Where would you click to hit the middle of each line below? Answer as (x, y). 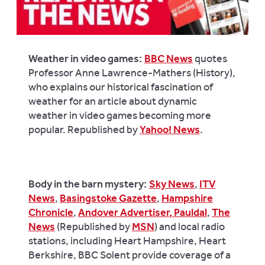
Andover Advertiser (124, 212)
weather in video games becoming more (120, 115)
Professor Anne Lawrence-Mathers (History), (132, 72)
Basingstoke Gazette (108, 198)
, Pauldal (188, 212)
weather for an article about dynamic (113, 101)
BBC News (169, 58)
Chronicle (51, 212)
